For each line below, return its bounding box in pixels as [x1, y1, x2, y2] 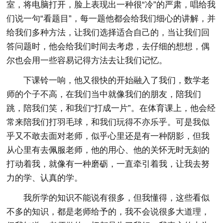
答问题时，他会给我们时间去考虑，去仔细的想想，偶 [6, 41, 210, 51]
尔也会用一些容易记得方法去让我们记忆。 [6, 55, 168, 65]
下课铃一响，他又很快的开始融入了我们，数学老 [23, 75, 210, 85]
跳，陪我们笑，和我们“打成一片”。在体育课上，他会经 [6, 103, 216, 113]
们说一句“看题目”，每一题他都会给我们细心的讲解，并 [6, 13, 216, 23]
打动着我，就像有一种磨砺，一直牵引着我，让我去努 [6, 159, 210, 169]
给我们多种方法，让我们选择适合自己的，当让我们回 [6, 27, 210, 37]
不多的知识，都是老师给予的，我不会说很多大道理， [6, 207, 210, 217]
